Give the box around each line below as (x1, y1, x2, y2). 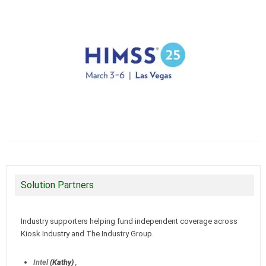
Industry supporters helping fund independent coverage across (20, 217, 237, 226)
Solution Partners (20, 179, 94, 191)
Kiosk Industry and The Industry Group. (20, 229, 154, 239)
